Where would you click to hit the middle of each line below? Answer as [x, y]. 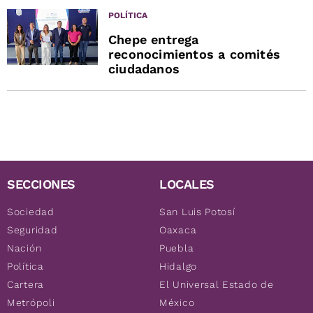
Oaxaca [178, 230]
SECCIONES [41, 184]
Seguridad [32, 230]
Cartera [26, 285]
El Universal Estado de [217, 285]
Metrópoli [31, 303]
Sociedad [31, 212]
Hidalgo [178, 267]
